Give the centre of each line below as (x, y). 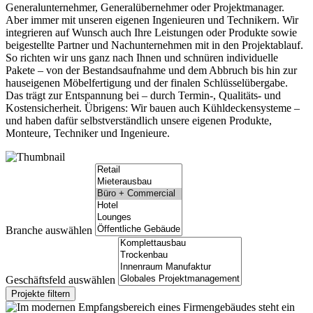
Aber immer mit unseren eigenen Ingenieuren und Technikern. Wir (152, 20)
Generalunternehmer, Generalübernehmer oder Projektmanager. (145, 8)
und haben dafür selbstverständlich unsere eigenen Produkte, (139, 121)
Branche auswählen (49, 231)
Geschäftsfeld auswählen (60, 280)
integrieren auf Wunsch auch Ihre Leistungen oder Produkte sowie (151, 33)
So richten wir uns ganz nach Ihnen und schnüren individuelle (142, 58)
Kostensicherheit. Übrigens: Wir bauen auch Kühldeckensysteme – (153, 108)
